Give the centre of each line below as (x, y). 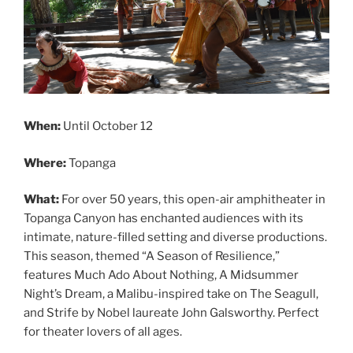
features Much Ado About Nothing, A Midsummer (161, 275)
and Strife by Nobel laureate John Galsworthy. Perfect (171, 313)
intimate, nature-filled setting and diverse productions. (175, 238)
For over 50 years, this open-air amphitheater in (192, 200)
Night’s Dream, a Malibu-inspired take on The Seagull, (171, 294)
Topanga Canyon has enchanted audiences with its (163, 219)
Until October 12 (109, 126)
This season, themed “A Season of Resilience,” (152, 256)
